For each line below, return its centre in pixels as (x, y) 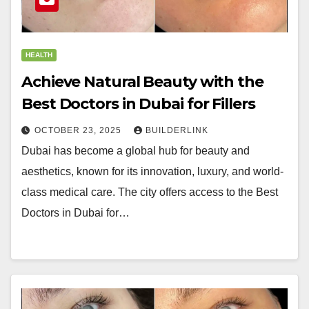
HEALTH (39, 55)
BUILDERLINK (177, 130)
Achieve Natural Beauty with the (142, 82)
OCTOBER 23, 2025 (79, 130)
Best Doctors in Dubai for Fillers (138, 104)
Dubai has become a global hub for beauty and (136, 151)
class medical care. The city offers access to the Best (150, 192)
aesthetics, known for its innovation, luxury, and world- (152, 171)
